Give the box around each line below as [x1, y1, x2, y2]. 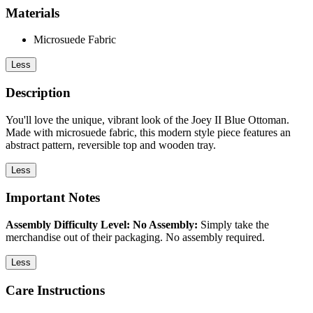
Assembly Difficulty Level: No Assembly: [6, 219, 198, 231]
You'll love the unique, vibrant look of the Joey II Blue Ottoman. [6, 113, 289, 126]
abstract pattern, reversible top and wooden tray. [6, 138, 216, 151]
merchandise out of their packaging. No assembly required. [6, 231, 265, 244]
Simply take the [198, 219, 269, 231]
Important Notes [6, 190, 100, 205]
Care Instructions [6, 282, 105, 298]
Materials [6, 5, 59, 20]
